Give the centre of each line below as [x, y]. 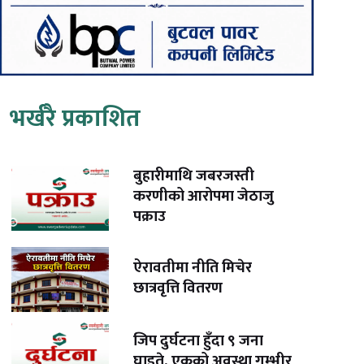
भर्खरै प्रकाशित [75, 119]
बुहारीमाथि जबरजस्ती [194, 176]
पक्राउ [150, 217]
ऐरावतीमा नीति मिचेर [193, 267]
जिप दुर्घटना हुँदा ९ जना [199, 340]
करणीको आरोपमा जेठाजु [204, 197]
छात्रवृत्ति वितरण [178, 288]
